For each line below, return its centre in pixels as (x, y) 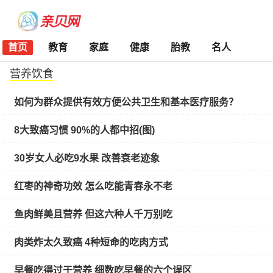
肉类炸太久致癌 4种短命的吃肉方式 (91, 242)
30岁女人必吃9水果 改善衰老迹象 (87, 158)
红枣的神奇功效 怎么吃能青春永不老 (93, 186)
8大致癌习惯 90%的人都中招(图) (84, 130)
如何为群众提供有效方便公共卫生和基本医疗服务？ (126, 102)
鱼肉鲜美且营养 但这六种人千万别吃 (93, 214)
